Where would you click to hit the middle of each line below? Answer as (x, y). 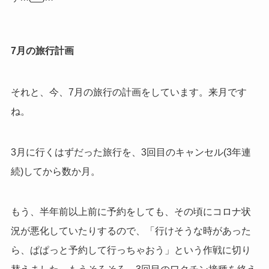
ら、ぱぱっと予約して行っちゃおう (87, 250)
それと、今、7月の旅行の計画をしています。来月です (128, 92)
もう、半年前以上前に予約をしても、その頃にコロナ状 (131, 212)
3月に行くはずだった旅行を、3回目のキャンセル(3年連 (131, 152)
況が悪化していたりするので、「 (83, 231)
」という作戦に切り (207, 250)
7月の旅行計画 (42, 51)
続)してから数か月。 (55, 171)
